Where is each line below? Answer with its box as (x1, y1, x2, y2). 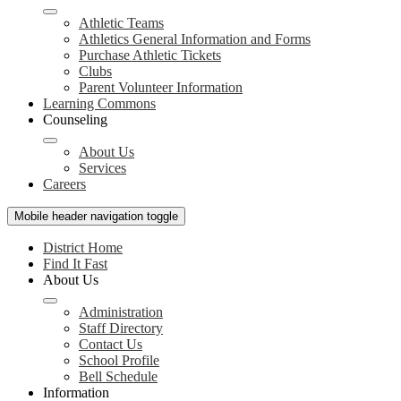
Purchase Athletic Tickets (79, 47, 221, 63)
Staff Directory (79, 320, 163, 336)
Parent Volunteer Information (79, 80, 243, 95)
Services (79, 160, 126, 175)
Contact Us (79, 337, 142, 352)
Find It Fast (43, 256, 107, 271)
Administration (79, 304, 163, 320)
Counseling (43, 112, 107, 127)
